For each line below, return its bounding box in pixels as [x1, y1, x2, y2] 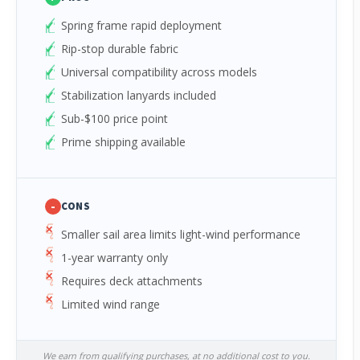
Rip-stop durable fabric [61, 41, 178, 56]
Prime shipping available [61, 134, 186, 149]
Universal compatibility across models [61, 64, 257, 80]
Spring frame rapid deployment [61, 18, 222, 33]
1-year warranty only [61, 250, 168, 265]
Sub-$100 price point [61, 111, 168, 126]
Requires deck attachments [61, 273, 202, 288]
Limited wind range [61, 297, 160, 312]
